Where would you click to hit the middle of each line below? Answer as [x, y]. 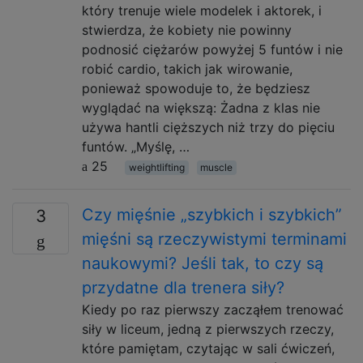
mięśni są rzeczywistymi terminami [214, 239]
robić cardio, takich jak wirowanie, [187, 69]
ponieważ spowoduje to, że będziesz [196, 88]
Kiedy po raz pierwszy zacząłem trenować [213, 310]
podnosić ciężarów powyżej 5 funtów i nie [212, 49]
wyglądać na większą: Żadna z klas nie [201, 108]
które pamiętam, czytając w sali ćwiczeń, [208, 348]
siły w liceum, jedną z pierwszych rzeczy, [208, 329]
